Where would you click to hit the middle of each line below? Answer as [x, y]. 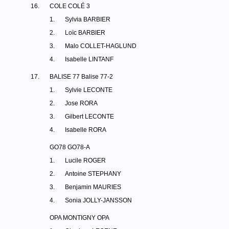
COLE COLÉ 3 [70, 6]
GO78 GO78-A [70, 147]
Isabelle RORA [86, 130]
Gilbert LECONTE [89, 117]
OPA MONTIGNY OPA [79, 218]
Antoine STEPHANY [93, 174]
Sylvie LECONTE [89, 90]
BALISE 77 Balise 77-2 [81, 77]
